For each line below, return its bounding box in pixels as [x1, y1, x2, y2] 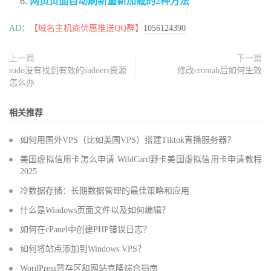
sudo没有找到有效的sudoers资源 [9, 66, 126, 76]
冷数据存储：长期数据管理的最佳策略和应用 [20, 186, 189, 196]
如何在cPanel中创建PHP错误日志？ [20, 225, 151, 235]
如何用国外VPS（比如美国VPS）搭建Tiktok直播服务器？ [20, 135, 235, 145]
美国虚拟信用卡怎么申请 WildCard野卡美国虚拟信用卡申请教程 [20, 155, 262, 165]
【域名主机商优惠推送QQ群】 [30, 24, 143, 33]
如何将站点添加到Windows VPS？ [20, 244, 146, 254]
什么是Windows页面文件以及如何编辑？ [20, 206, 170, 215]
